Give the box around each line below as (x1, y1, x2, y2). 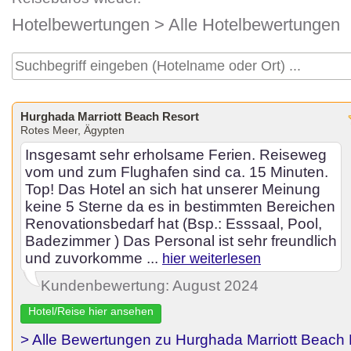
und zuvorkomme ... (25, 250, 162, 266)
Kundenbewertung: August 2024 (41, 277, 259, 294)
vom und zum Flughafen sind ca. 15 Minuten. (25, 164, 328, 180)
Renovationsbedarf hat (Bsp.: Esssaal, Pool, (25, 215, 322, 232)
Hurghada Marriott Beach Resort (20, 110, 199, 123)
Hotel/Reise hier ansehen (28, 305, 154, 317)
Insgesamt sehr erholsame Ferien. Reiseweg (25, 147, 327, 163)
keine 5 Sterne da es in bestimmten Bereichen (25, 198, 335, 215)
